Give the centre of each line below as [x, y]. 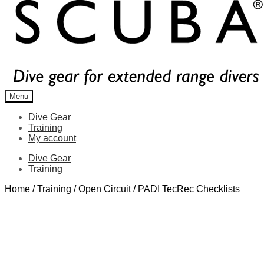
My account [52, 138]
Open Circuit [105, 189]
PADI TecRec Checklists [189, 189]
